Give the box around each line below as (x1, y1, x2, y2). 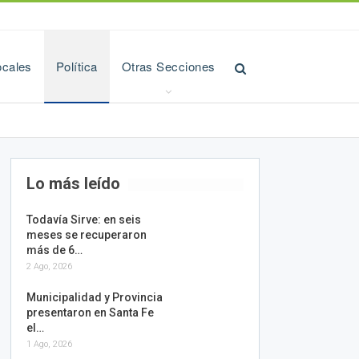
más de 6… (26, 244, 83, 256)
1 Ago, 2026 (26, 339, 72, 349)
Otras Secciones (121, 58, 216, 75)
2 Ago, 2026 (26, 261, 72, 272)
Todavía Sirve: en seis (26, 213, 141, 226)
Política (55, 58, 98, 75)
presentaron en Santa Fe (26, 306, 154, 319)
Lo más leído (26, 174, 120, 193)
